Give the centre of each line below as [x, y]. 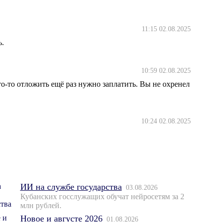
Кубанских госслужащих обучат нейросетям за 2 [102, 197]
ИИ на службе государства [71, 187]
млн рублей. [41, 206]
